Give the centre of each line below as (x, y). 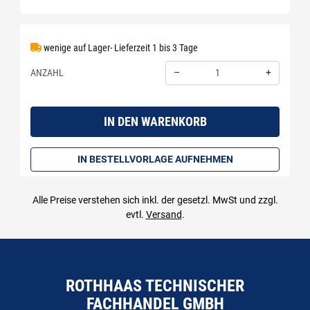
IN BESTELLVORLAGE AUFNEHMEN (155, 159)
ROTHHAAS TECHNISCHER (155, 286)
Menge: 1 (183, 91)
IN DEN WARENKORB (155, 121)
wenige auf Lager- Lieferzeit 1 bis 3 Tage (120, 47)
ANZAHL (47, 72)
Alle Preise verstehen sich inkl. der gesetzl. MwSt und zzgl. (155, 200)
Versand (164, 215)
